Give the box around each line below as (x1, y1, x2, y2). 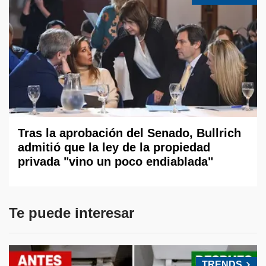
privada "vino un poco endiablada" (18, 154, 213, 168)
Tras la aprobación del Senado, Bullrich (18, 126, 241, 140)
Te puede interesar (9, 204, 134, 221)
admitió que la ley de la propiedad (18, 140, 210, 154)
